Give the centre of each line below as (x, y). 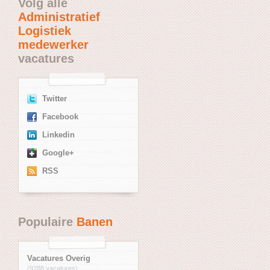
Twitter (55, 99)
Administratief (59, 17)
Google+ (58, 153)
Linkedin (58, 135)
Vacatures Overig (59, 258)
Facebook (60, 117)
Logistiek (45, 30)
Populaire (47, 221)
